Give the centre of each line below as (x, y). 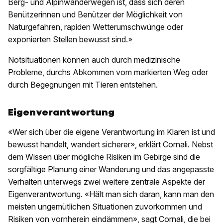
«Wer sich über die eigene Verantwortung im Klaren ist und (111, 132)
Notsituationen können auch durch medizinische (94, 60)
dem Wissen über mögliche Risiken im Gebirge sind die (104, 157)
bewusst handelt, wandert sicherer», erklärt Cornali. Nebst (111, 144)
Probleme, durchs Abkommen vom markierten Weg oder (108, 72)
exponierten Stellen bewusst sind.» (70, 39)
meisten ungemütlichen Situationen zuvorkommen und (105, 207)
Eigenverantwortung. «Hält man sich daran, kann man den (111, 194)
